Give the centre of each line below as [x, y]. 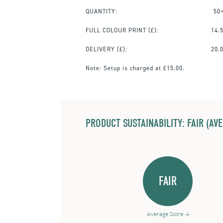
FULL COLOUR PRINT [116, 30]
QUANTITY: [102, 11]
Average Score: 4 [168, 214]
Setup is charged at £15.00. [143, 68]
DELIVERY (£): [107, 49]
